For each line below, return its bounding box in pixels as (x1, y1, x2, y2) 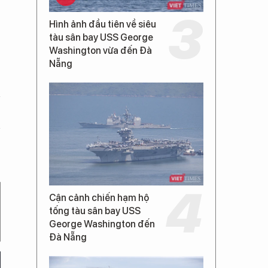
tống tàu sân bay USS (49, 205, 141, 217)
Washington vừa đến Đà (49, 44, 152, 56)
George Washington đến (49, 218, 155, 230)
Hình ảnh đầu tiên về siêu (49, 18, 156, 30)
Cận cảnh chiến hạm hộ (49, 191, 149, 203)
